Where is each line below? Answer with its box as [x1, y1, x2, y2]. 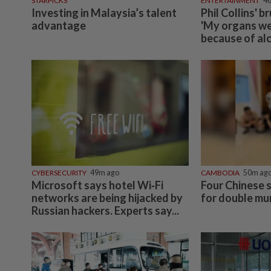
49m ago [90, 168, 119, 177]
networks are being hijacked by [31, 191, 183, 204]
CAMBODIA [200, 168, 240, 177]
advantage [31, 19, 86, 33]
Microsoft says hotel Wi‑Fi [31, 178, 163, 192]
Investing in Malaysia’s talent [31, 6, 177, 20]
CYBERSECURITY [31, 168, 87, 177]
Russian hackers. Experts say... [31, 203, 179, 217]
